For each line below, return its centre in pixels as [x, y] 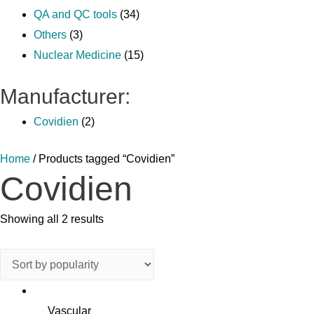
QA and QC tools [75, 14]
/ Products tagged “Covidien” [102, 159]
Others [50, 35]
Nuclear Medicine [77, 55]
